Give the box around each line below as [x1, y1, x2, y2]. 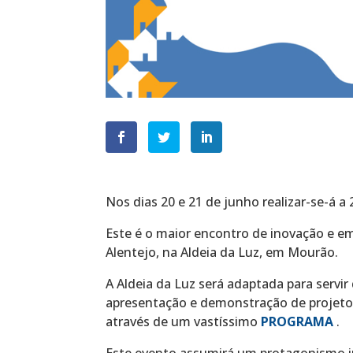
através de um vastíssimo [106, 312, 262, 330]
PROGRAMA [261, 312, 334, 330]
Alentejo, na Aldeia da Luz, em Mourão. [106, 243, 339, 261]
